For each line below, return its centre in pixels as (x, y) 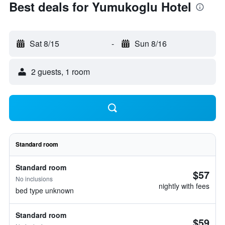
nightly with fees (184, 186)
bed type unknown (45, 190)
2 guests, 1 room (61, 72)
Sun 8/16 (150, 43)
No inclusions (34, 179)
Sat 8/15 (44, 43)
